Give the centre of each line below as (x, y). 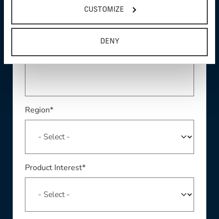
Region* (39, 110)
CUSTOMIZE (104, 10)
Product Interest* (55, 168)
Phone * (39, 54)
